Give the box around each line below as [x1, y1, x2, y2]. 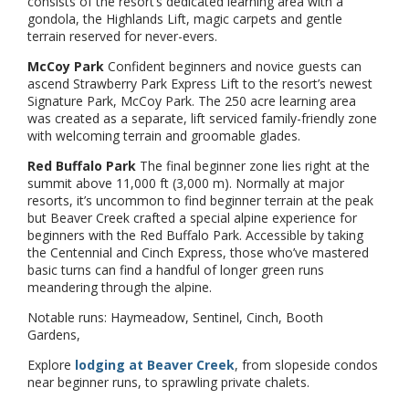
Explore [27, 355, 75, 373]
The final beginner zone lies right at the [136, 156, 370, 174]
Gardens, [27, 325, 95, 343]
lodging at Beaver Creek [75, 355, 235, 373]
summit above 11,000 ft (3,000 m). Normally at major [27, 173, 344, 192]
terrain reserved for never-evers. [27, 26, 221, 45]
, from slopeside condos [235, 355, 378, 373]
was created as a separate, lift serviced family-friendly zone [27, 109, 377, 127]
